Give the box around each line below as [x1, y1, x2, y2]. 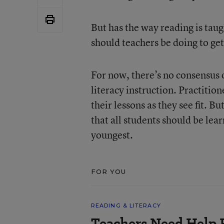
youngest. [90, 127, 133, 141]
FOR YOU [90, 167, 126, 175]
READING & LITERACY [90, 201, 161, 209]
